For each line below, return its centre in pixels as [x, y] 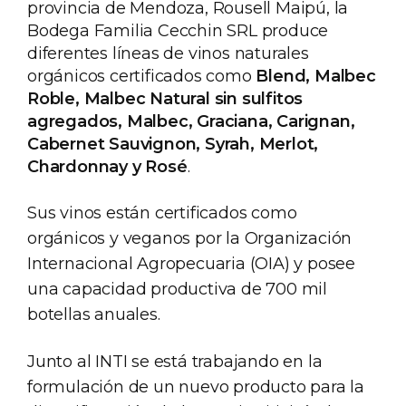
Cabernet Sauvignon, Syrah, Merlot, [173, 144]
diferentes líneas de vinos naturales [168, 53]
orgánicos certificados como [142, 76]
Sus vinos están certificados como [162, 213]
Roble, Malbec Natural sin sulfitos [165, 98]
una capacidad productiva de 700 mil [177, 289]
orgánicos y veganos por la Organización [190, 238]
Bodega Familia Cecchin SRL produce [178, 30]
